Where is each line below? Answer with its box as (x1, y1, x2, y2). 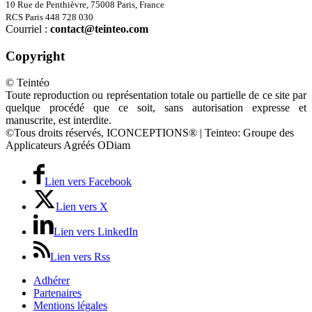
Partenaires (33, 287, 81, 299)
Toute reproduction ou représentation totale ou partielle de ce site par (6, 89, 306, 102)
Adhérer (33, 274, 70, 287)
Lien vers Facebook (45, 175, 132, 188)
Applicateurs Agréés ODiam (6, 139, 130, 152)
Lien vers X (56, 201, 108, 213)
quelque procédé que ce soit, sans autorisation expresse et (6, 102, 306, 114)
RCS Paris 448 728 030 (6, 11, 93, 22)
